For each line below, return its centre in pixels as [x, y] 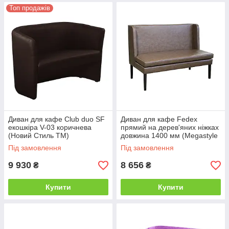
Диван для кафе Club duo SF [56, 119]
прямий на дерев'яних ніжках [170, 128]
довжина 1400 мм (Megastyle [169, 136]
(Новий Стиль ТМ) [39, 136]
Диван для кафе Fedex [159, 119]
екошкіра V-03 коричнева [50, 128]
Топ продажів [30, 8]
